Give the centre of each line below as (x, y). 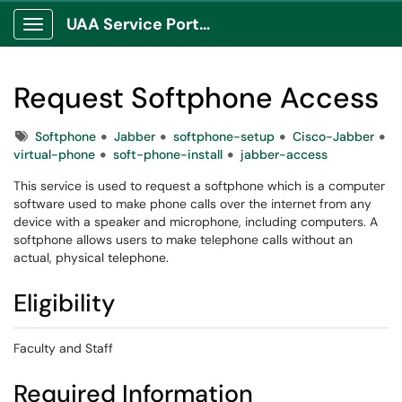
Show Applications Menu (104, 39)
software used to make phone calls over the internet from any (192, 204)
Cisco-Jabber (333, 136)
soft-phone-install (168, 154)
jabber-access (284, 154)
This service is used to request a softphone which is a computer (199, 186)
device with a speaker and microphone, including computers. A (196, 222)
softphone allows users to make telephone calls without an (183, 240)
